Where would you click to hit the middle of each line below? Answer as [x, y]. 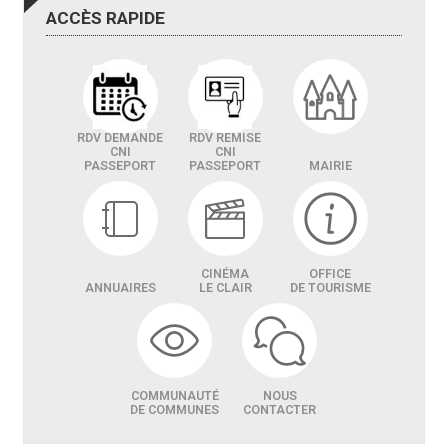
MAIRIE [330, 166]
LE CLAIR [225, 288]
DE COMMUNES [174, 410]
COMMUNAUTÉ [174, 396]
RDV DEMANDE [120, 138]
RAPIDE [135, 18]
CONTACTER [279, 410]
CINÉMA [225, 274]
